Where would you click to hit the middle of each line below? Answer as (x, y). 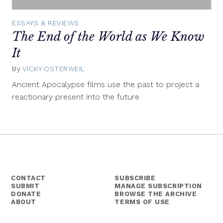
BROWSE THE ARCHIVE (156, 194)
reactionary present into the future (76, 97)
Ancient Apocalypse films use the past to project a (106, 84)
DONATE (26, 194)
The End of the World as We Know (108, 37)
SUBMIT (25, 186)
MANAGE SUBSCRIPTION (158, 186)
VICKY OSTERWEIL (54, 68)
